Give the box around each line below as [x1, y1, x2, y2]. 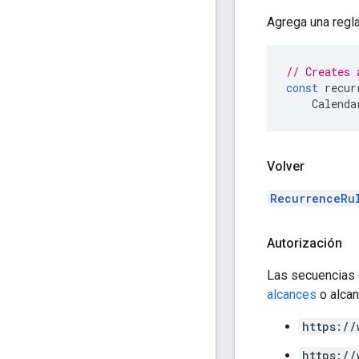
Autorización [267, 235, 342, 251]
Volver [267, 158, 305, 174]
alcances [267, 286, 317, 302]
